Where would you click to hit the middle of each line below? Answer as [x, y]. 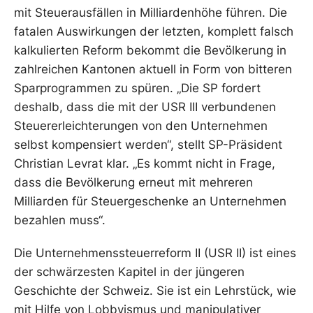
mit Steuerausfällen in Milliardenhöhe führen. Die [151, 13]
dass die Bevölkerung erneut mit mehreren [133, 182]
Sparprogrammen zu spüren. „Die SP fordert [137, 88]
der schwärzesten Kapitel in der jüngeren [129, 272]
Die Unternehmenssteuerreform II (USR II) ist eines [155, 253]
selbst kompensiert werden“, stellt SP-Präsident [148, 145]
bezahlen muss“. [60, 220]
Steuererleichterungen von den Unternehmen [141, 126]
